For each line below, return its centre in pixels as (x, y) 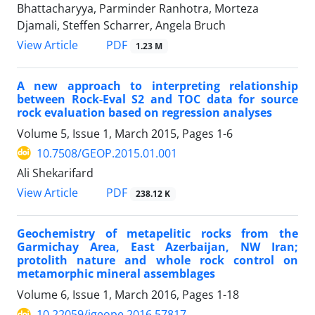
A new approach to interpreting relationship (157, 85)
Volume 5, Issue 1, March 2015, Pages (117, 133)
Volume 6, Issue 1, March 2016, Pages (117, 295)
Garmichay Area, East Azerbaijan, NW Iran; (157, 247)
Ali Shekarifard (55, 173)
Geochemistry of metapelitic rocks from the (157, 234)
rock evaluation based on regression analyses (144, 112)
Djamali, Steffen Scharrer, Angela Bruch (121, 25)
